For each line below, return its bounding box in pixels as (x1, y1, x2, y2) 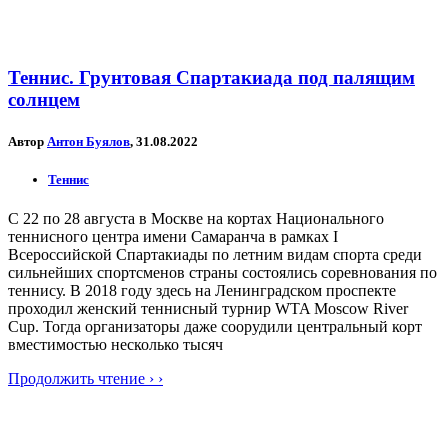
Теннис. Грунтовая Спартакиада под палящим (8, 67, 415, 89)
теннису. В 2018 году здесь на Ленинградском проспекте (8, 281, 396, 299)
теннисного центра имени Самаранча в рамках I (8, 227, 338, 245)
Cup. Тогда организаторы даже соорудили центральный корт (8, 317, 422, 335)
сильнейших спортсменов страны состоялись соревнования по (8, 263, 437, 281)
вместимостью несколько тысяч (8, 335, 223, 353)
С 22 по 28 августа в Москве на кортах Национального (8, 209, 384, 227)
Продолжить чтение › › (8, 369, 163, 387)
